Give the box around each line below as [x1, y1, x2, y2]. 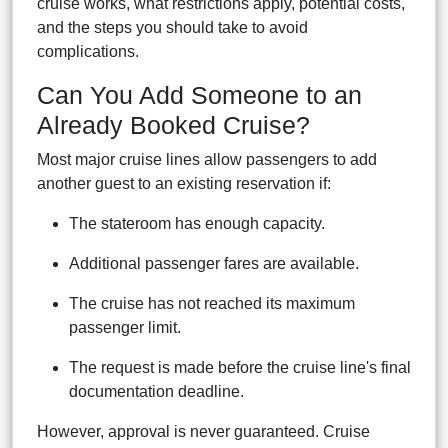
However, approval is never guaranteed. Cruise [37, 422, 370, 440]
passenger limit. [69, 318, 181, 336]
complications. [37, 42, 139, 60]
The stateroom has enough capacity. [69, 214, 325, 232]
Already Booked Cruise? [37, 110, 310, 139]
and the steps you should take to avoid [37, 18, 308, 36]
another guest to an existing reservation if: [37, 174, 331, 192]
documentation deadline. [69, 382, 244, 400]
